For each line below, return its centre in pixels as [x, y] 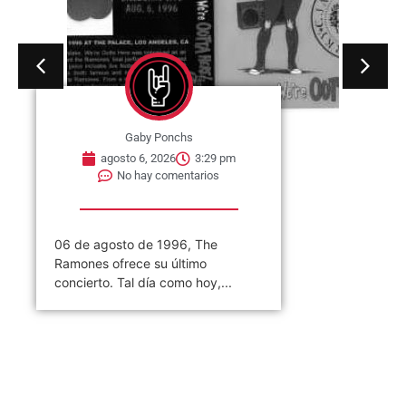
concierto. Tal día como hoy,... [143, 282]
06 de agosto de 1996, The [136, 244]
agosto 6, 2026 [138, 159]
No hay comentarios [168, 176]
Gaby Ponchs [159, 138]
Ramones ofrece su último [130, 263]
